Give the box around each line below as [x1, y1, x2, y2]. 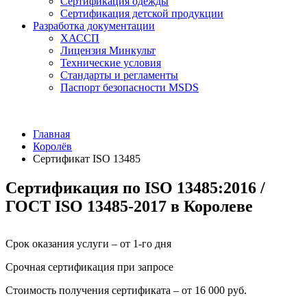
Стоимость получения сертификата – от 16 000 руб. [5, 284, 247, 296]
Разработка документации [33, 20, 155, 32]
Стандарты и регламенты [60, 69, 178, 81]
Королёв [33, 140, 72, 152]
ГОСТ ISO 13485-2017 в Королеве [5, 197, 253, 215]
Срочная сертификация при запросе [5, 260, 173, 273]
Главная [33, 128, 70, 140]
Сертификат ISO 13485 [33, 153, 140, 164]
